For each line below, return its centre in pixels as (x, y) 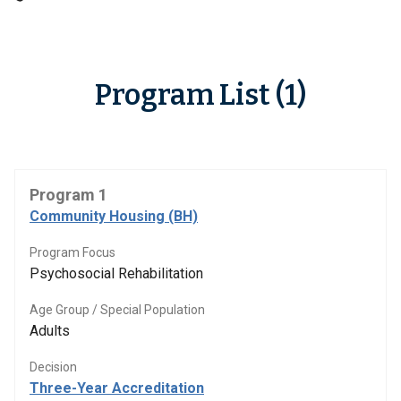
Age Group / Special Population (117, 310)
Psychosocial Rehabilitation (116, 273)
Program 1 (68, 195)
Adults (50, 331)
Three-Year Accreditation (117, 388)
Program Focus (73, 252)
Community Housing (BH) (114, 216)
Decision (53, 367)
